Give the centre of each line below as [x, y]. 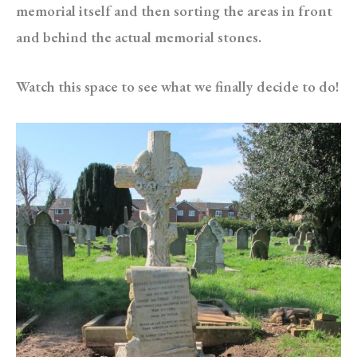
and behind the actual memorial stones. [139, 37]
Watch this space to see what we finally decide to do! [178, 87]
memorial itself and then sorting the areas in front [174, 11]
